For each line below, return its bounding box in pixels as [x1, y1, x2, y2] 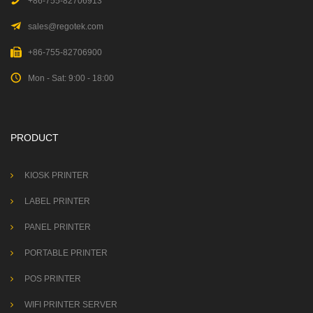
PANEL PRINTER [24, 221, 91, 232]
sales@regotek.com [28, 21, 103, 31]
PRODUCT [10, 131, 59, 143]
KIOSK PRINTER [24, 170, 89, 180]
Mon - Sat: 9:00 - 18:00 [28, 73, 114, 83]
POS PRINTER [24, 273, 81, 284]
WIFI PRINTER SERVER [24, 299, 117, 310]
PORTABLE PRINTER [24, 247, 108, 258]
